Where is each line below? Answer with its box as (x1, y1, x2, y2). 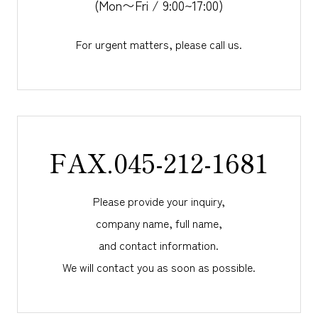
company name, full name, (95, 214, 222, 231)
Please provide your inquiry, (92, 192, 225, 209)
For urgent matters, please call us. (75, 35, 242, 52)
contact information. (119, 236, 219, 253)
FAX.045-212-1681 (49, 143, 269, 181)
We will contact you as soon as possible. (62, 258, 256, 275)
